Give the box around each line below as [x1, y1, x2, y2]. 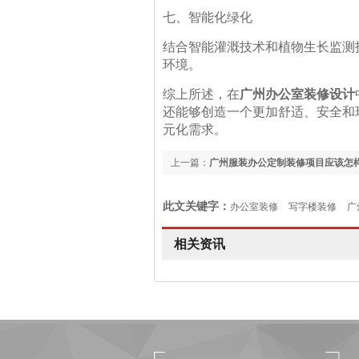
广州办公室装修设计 [240, 87, 355, 101]
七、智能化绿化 [163, 10, 252, 24]
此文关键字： [163, 200, 230, 212]
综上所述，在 [163, 87, 240, 101]
